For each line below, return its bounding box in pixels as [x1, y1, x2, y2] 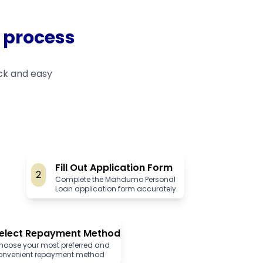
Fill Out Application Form [55, 161, 173, 174]
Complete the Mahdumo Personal [55, 174, 176, 184]
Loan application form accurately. [55, 184, 178, 194]
